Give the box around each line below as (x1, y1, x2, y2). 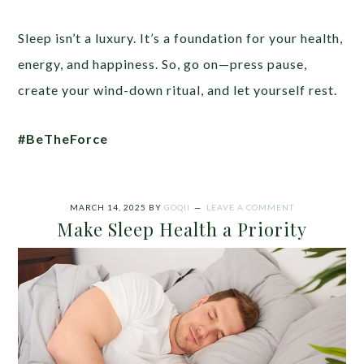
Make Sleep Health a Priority (57, 217, 307, 242)
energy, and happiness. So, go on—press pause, (18, 56, 308, 72)
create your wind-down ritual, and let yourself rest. (18, 82, 338, 98)
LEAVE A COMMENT (206, 202, 294, 213)
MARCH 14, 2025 (70, 202, 146, 213)
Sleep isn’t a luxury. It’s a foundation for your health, (18, 30, 344, 46)
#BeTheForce (18, 131, 109, 147)
